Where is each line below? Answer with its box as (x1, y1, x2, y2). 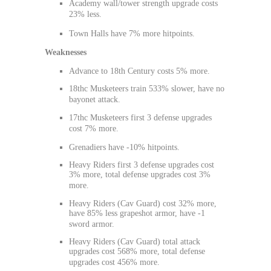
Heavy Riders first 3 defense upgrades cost (69, 160, 214, 170)
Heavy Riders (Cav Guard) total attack (69, 237, 200, 246)
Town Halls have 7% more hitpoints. (69, 28, 195, 38)
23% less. (69, 10, 102, 19)
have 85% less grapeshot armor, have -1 (69, 208, 205, 218)
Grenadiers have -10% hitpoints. (69, 142, 180, 152)
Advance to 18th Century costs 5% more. (69, 66, 210, 76)
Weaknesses (45, 47, 87, 57)
